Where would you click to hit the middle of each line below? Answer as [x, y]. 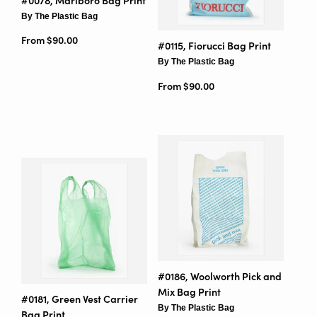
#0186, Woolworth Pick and [219, 276]
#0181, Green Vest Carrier [80, 299]
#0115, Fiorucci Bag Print [214, 46]
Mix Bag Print [189, 292]
